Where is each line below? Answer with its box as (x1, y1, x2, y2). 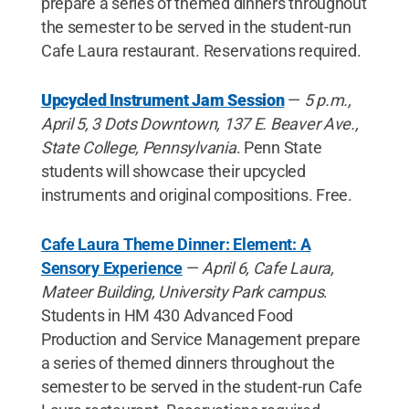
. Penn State (236, 137, 322, 157)
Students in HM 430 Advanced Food (40, 305, 294, 325)
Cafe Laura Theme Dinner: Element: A (40, 234, 311, 254)
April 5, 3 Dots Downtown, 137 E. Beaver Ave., (40, 113, 359, 133)
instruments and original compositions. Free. (40, 184, 352, 204)
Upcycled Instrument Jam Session (40, 89, 285, 110)
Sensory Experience (40, 257, 183, 278)
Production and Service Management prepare (40, 329, 361, 349)
